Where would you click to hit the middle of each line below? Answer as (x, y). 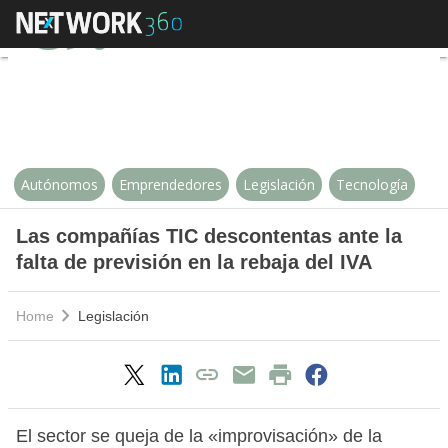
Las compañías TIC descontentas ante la (208, 236)
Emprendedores (171, 184)
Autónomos (60, 184)
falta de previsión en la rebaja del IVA (193, 262)
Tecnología (372, 184)
